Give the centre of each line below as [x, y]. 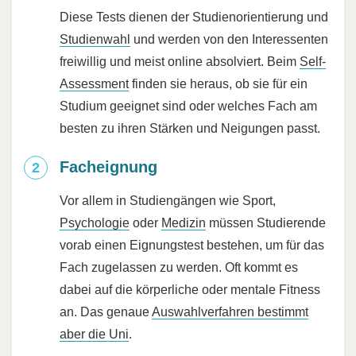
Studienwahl [95, 39]
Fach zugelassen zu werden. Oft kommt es [179, 267]
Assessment [94, 83]
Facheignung [108, 166]
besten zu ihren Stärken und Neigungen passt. [190, 128]
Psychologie [95, 222]
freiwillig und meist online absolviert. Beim [180, 61]
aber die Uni [94, 334]
